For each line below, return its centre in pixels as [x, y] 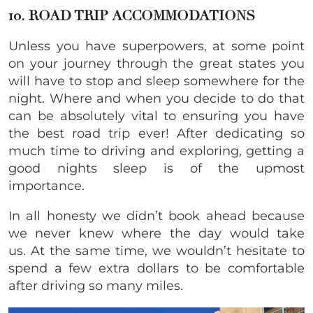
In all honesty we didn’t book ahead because [156, 216]
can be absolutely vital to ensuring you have [156, 116]
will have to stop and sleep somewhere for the [156, 81]
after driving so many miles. [96, 285]
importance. [46, 185]
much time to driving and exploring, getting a [156, 151]
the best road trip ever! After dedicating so [156, 133]
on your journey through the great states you [156, 63]
